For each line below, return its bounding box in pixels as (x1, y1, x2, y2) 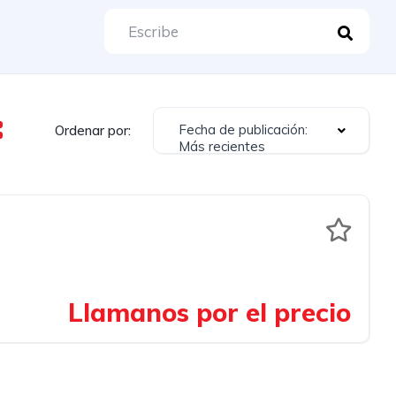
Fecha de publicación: (179, 121, 308, 138)
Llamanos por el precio (68, 295, 351, 328)
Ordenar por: (55, 121, 131, 139)
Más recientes (179, 138, 265, 155)
